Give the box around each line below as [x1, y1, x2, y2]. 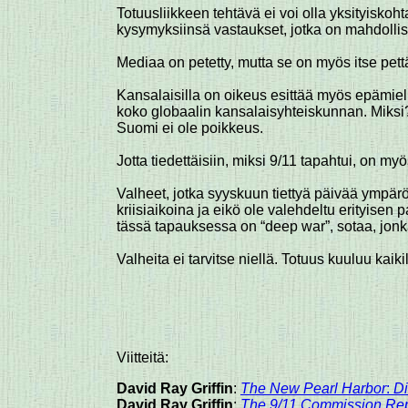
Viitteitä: [117, 350, 168, 365]
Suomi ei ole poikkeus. [117, 120, 263, 136]
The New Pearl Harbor [240, 381, 386, 396]
